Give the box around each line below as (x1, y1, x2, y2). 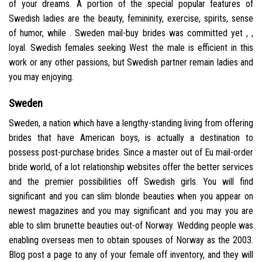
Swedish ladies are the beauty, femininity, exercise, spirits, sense (9, 12, 253, 24)
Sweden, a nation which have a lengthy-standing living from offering (9, 118, 253, 129)
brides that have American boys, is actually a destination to (9, 132, 253, 144)
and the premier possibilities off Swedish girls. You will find (9, 176, 253, 188)
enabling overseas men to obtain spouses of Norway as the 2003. (9, 235, 253, 246)
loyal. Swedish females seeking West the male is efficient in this (9, 42, 253, 53)
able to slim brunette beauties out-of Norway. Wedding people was (9, 220, 253, 232)
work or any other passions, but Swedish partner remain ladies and (9, 56, 253, 68)
